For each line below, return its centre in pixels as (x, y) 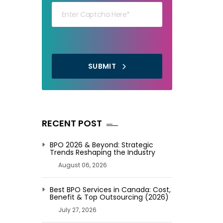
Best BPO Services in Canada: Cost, (110, 190)
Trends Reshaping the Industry (102, 152)
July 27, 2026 (77, 210)
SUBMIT (103, 66)
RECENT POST (72, 123)
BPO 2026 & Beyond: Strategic (101, 145)
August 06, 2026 (82, 165)
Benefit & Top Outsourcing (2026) (109, 197)
